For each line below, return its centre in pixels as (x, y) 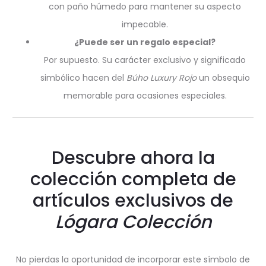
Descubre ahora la (133, 158)
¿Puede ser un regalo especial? (145, 42)
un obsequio (223, 78)
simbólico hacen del (83, 78)
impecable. (145, 24)
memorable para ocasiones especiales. (145, 96)
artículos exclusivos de (133, 201)
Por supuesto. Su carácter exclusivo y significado (145, 60)
